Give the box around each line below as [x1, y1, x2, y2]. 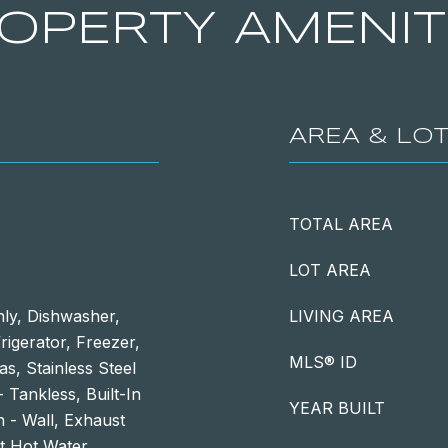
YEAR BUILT [289, 398, 385, 418]
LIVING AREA [289, 306, 394, 326]
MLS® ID [289, 352, 357, 372]
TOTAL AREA [289, 214, 393, 234]
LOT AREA [289, 260, 371, 280]
